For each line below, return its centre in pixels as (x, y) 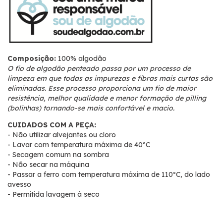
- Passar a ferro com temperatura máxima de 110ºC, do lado (109, 175)
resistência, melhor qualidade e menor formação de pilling (107, 98)
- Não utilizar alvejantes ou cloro (62, 135)
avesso (19, 185)
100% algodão (81, 59)
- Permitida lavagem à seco (54, 194)
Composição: (32, 59)
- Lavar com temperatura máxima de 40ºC (79, 145)
